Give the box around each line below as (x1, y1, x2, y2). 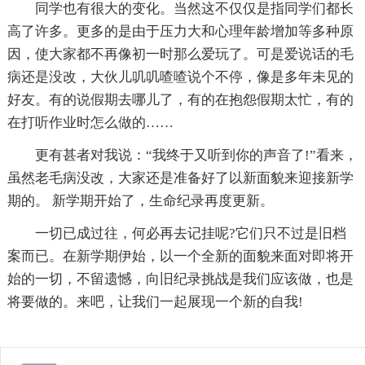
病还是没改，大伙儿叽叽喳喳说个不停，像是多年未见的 (7, 68, 354, 85)
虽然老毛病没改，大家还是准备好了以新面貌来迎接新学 (7, 169, 354, 186)
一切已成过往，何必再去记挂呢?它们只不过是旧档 (34, 225, 346, 241)
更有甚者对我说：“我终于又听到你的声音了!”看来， (34, 147, 358, 163)
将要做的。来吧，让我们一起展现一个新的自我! (7, 293, 303, 310)
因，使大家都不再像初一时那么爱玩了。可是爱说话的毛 (7, 46, 354, 62)
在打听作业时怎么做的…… (7, 114, 174, 130)
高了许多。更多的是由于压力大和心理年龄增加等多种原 (7, 23, 354, 39)
